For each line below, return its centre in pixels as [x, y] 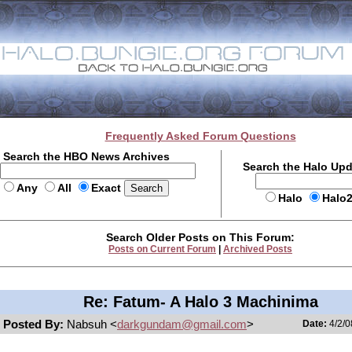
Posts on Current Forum [162, 249]
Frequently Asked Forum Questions [200, 136]
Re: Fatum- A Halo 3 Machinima [200, 302]
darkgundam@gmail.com [182, 324]
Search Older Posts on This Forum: [200, 237]
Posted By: [35, 324]
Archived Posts [258, 249]
